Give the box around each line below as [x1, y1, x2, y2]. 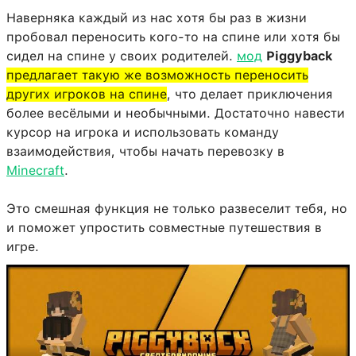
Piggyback [266, 48, 333, 64]
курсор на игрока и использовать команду [6, 125, 279, 141]
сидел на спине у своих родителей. [6, 48, 237, 64]
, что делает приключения [167, 87, 333, 103]
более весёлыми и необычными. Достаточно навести [6, 106, 345, 122]
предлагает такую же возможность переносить [6, 68, 308, 83]
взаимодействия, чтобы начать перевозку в [6, 144, 284, 160]
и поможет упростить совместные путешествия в [6, 220, 322, 236]
